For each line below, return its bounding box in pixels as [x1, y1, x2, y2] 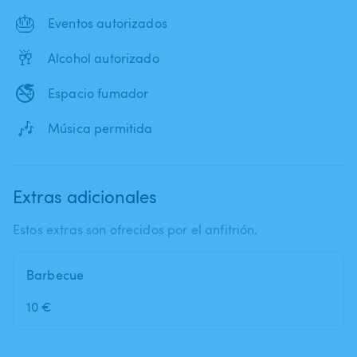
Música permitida [48, 119, 153, 137]
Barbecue [26, 265, 84, 284]
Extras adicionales [13, 183, 157, 208]
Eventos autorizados [48, 14, 167, 32]
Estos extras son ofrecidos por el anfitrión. [13, 220, 258, 238]
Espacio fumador [48, 84, 149, 102]
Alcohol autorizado [48, 49, 159, 67]
